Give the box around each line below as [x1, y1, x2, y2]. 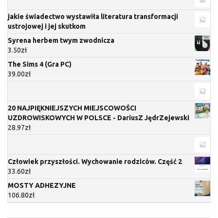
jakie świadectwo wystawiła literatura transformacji [8, 13, 178, 21]
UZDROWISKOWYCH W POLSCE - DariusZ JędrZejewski [8, 114, 189, 122]
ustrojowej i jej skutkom [8, 22, 86, 31]
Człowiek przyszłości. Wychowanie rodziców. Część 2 [8, 158, 182, 166]
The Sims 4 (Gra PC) [8, 60, 72, 69]
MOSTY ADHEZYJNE [8, 182, 76, 190]
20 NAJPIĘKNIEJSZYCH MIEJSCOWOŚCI [8, 104, 136, 112]
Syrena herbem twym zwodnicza [8, 36, 114, 45]
